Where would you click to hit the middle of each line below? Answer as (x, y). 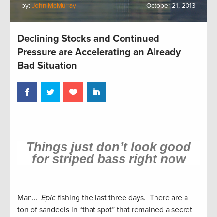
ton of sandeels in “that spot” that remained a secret (105, 210)
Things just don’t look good (108, 147)
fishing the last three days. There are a (122, 198)
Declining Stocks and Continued (88, 39)
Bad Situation (47, 66)
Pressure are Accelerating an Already (99, 52)
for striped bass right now (108, 159)
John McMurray (54, 6)
